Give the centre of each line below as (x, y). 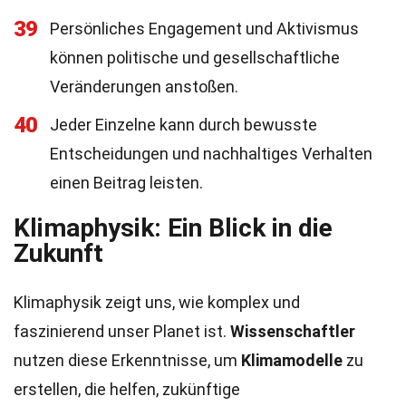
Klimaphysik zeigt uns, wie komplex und (157, 302)
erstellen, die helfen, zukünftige (127, 389)
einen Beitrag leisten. (126, 183)
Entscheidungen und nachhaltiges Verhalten (211, 154)
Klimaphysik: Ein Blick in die (173, 228)
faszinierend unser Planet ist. (122, 331)
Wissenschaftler (293, 331)
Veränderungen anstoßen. (144, 87)
